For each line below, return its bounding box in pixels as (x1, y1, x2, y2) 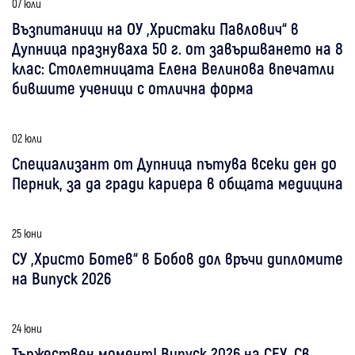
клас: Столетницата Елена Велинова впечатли (12, 57, 334, 78)
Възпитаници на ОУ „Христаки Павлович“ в (12, 17, 299, 38)
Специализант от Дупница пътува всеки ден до (12, 152, 337, 173)
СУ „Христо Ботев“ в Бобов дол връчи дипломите (12, 247, 343, 268)
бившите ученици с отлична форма (12, 77, 254, 97)
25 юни (12, 225, 42, 240)
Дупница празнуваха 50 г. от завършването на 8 (12, 37, 343, 58)
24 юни (12, 320, 42, 335)
